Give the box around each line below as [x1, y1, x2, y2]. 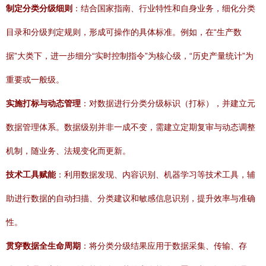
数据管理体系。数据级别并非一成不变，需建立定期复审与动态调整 [6, 122, 255, 132]
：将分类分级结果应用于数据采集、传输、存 [81, 241, 247, 251]
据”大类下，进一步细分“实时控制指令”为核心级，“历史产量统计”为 [6, 51, 254, 61]
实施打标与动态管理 [6, 99, 81, 108]
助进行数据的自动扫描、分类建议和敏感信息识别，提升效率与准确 [6, 194, 255, 203]
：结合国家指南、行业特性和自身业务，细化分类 [72, 4, 255, 13]
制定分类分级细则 [6, 4, 72, 13]
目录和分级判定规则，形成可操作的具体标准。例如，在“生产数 [6, 27, 242, 37]
